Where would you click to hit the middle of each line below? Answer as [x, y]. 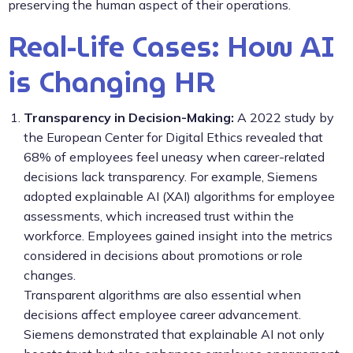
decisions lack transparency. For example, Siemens [171, 176]
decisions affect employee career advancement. [162, 314]
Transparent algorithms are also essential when [162, 294]
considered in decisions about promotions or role [163, 255]
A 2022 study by [284, 117]
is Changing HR [111, 82]
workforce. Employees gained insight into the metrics [178, 235]
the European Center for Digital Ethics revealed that [173, 137]
